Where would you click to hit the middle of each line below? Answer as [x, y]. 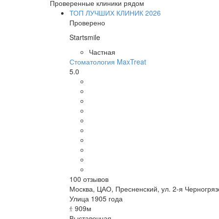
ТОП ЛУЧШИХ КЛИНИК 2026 [115, 12]
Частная [102, 52]
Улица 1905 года [96, 198]
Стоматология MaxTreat [108, 61]
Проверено [87, 22]
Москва [81, 188]
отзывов [95, 179]
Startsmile [85, 37]
